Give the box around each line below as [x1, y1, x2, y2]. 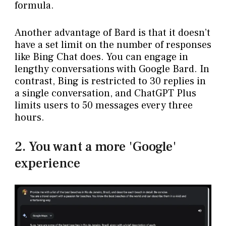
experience [14, 155, 80, 173]
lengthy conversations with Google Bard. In [14, 63, 209, 76]
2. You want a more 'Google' [14, 138, 177, 156]
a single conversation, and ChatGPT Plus [14, 87, 196, 100]
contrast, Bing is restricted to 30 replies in [14, 75, 206, 88]
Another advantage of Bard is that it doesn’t [14, 26, 210, 40]
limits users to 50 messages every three [14, 99, 193, 112]
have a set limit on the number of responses [14, 38, 211, 52]
